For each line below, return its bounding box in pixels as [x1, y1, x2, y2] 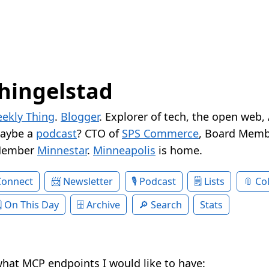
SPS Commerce [122, 126, 199, 141]
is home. [156, 143, 202, 158]
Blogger [61, 109, 99, 124]
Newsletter [63, 175, 113, 189]
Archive [86, 198, 121, 212]
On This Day [4, 198, 59, 212]
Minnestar [37, 143, 87, 158]
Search [150, 198, 182, 212]
